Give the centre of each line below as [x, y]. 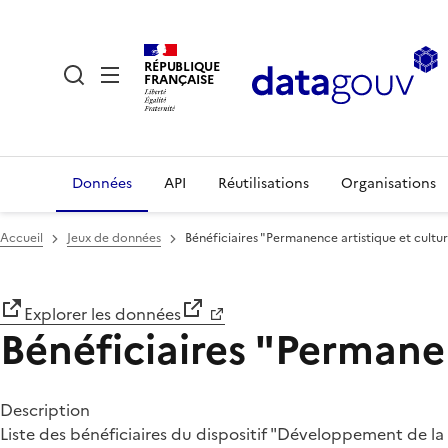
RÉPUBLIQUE [182, 66]
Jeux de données [114, 238]
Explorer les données [102, 314]
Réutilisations [263, 183]
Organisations [388, 183]
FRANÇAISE [179, 79]
